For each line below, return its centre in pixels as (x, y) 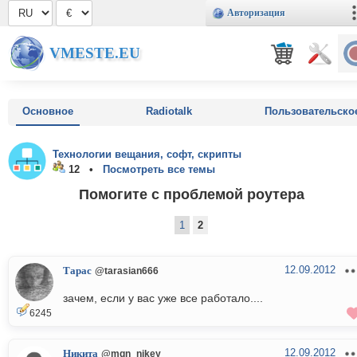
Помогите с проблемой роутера (191, 194)
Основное (48, 111)
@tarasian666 (127, 271)
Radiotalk (169, 111)
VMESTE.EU (95, 53)
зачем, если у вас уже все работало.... (163, 298)
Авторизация (256, 13)
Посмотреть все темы (159, 169)
